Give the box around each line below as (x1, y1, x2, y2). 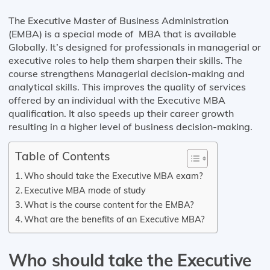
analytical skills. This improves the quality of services (8, 80, 246, 93)
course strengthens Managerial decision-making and (8, 67, 245, 80)
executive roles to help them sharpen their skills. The (8, 54, 242, 66)
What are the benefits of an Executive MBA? (24, 213, 205, 225)
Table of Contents (15, 148, 110, 163)
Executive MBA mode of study (24, 184, 146, 196)
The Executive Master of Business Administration (8, 14, 228, 27)
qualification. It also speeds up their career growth (8, 107, 234, 119)
